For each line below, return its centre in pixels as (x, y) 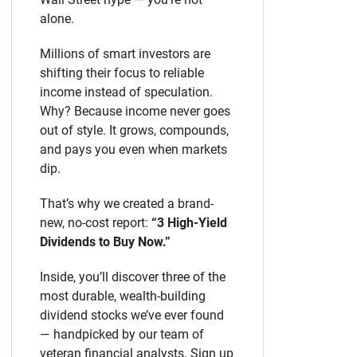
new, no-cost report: (96, 223)
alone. (57, 19)
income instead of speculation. (126, 92)
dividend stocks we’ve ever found (132, 315)
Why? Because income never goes (135, 111)
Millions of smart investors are (125, 54)
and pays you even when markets (133, 149)
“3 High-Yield (189, 223)
